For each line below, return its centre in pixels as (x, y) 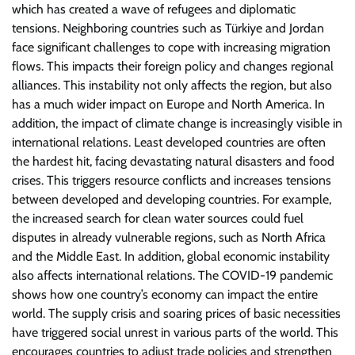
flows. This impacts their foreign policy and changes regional (173, 66)
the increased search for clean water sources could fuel (158, 218)
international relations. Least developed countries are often (169, 142)
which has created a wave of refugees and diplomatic (154, 9)
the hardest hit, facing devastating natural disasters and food (173, 161)
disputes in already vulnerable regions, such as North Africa (169, 237)
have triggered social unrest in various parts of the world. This (175, 332)
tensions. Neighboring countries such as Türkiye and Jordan (168, 28)
